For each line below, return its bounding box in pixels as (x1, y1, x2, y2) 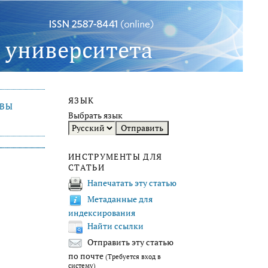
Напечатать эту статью (87, 178, 176, 189)
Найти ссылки (87, 221, 144, 232)
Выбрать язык (68, 110, 123, 121)
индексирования (68, 207, 135, 218)
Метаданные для (87, 194, 153, 205)
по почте (68, 250, 105, 261)
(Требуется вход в (105, 252, 161, 261)
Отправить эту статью (86, 237, 173, 248)
